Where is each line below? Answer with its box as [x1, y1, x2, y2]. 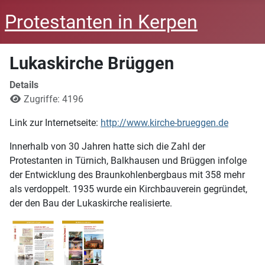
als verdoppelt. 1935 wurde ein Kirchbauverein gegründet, [9, 183, 247, 195]
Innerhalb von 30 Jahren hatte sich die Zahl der [9, 141, 205, 152]
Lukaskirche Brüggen [9, 53, 174, 73]
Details [9, 79, 38, 91]
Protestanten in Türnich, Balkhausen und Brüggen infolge [9, 155, 247, 166]
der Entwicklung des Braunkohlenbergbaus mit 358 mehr [9, 169, 245, 180]
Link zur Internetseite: [9, 117, 101, 128]
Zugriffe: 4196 [24, 93, 83, 105]
